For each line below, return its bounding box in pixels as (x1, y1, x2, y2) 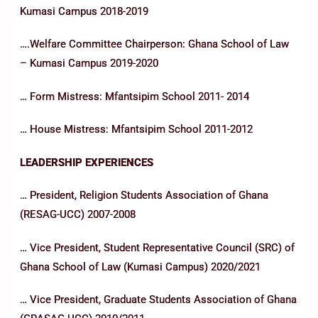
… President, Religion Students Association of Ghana (20, 189, 268, 202)
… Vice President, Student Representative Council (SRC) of (20, 241, 295, 254)
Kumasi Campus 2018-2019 (20, 4, 148, 18)
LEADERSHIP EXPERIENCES (20, 155, 153, 169)
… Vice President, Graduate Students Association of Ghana (20, 293, 297, 307)
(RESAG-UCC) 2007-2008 (20, 208, 136, 221)
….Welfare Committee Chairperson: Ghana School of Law (20, 38, 289, 51)
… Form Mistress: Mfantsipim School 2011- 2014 (20, 89, 249, 103)
